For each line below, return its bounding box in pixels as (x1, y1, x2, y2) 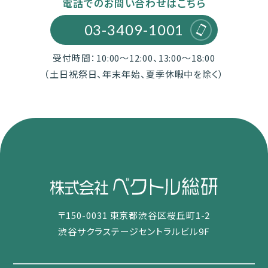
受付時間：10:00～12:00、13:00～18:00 (53, 51, 215, 64)
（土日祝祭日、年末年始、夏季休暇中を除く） (44, 67, 224, 80)
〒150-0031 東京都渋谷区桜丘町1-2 (57, 209, 211, 222)
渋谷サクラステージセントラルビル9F (58, 225, 210, 238)
